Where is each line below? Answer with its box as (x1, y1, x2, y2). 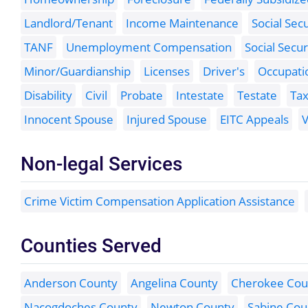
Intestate (176, 87, 224, 104)
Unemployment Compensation (66, 39, 232, 56)
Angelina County (131, 275, 218, 291)
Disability (24, 87, 72, 104)
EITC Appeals (220, 111, 289, 128)
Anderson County (24, 275, 118, 291)
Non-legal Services (21, 150, 182, 177)
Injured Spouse (126, 111, 207, 128)
